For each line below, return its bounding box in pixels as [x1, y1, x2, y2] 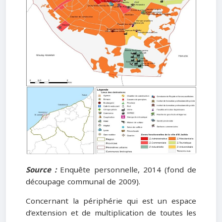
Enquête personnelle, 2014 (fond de [56, 163, 197, 177]
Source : [26, 163, 57, 177]
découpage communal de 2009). [26, 174, 140, 189]
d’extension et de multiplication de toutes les [26, 206, 196, 220]
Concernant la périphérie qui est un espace [26, 194, 196, 208]
